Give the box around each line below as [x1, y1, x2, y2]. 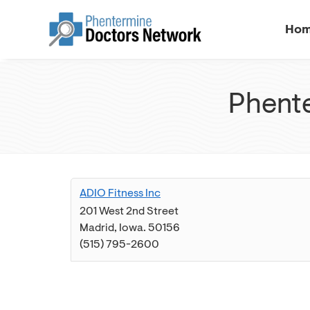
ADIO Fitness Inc [80, 186, 161, 200]
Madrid [80, 221, 114, 235]
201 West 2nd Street [80, 204, 179, 218]
